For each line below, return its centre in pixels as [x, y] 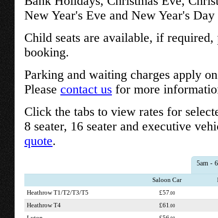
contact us [86, 89]
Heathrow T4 [44, 205]
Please [42, 89]
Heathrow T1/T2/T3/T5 [58, 193]
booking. [47, 52]
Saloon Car [167, 180]
